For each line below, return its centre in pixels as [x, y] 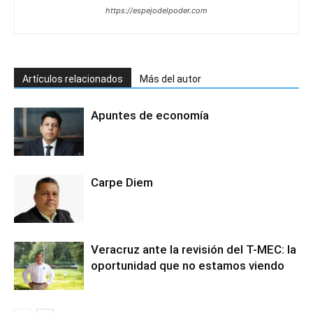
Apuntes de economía [150, 115]
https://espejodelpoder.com [156, 10]
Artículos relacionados [73, 79]
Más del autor [170, 79]
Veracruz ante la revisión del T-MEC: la [194, 249]
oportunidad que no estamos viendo [188, 265]
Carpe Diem [122, 182]
